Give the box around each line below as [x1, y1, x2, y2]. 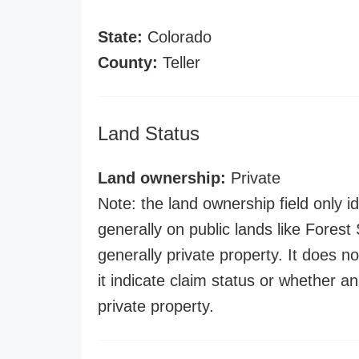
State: [98, 28, 143, 46]
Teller [158, 54, 200, 71]
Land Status [98, 123, 200, 144]
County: [98, 54, 158, 71]
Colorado [143, 28, 212, 46]
